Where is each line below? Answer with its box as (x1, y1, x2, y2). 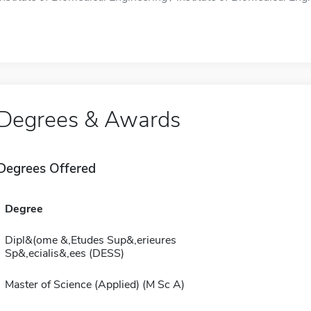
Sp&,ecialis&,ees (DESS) (4, 246, 124, 261)
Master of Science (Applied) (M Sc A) (4, 277, 185, 292)
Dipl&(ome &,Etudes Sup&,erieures (4, 233, 176, 248)
